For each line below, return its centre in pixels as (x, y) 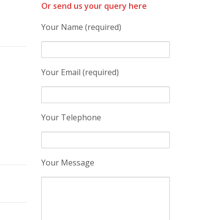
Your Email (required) (80, 72)
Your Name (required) (81, 27)
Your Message (68, 163)
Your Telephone (71, 117)
